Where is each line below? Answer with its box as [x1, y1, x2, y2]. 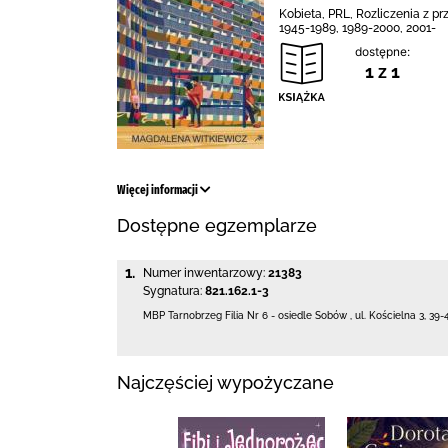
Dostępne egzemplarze [117, 215, 317, 236]
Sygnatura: [143, 284, 202, 298]
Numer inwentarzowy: [143, 266, 265, 280]
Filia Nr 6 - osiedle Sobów [225, 310, 347, 321]
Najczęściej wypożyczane [117, 371, 334, 393]
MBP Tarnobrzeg [143, 310, 222, 321]
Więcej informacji [117, 183, 200, 197]
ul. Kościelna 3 [355, 310, 424, 321]
